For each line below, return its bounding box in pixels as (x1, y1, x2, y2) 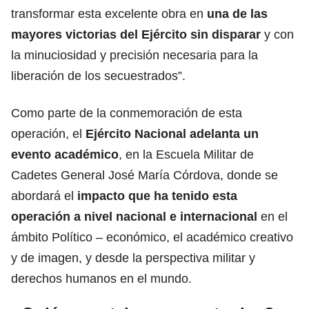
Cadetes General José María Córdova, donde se (11, 168, 278, 182)
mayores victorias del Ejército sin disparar (11, 27, 261, 41)
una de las (207, 6, 268, 21)
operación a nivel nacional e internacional (11, 209, 257, 223)
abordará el (11, 188, 74, 203)
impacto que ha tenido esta (74, 188, 237, 203)
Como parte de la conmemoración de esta (11, 106, 242, 120)
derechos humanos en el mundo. (11, 271, 192, 286)
